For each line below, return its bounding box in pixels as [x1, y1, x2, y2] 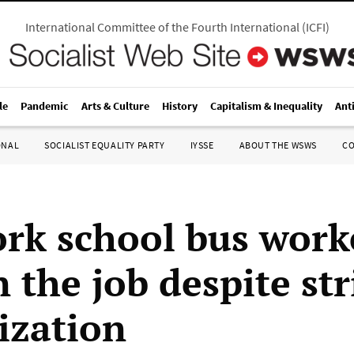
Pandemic [21, 99, 69, 113]
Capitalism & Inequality [210, 99, 322, 113]
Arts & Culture [81, 99, 149, 113]
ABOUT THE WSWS [239, 139, 317, 151]
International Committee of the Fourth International [24, 19, 299, 35]
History [162, 99, 198, 113]
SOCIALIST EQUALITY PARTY [44, 139, 165, 151]
